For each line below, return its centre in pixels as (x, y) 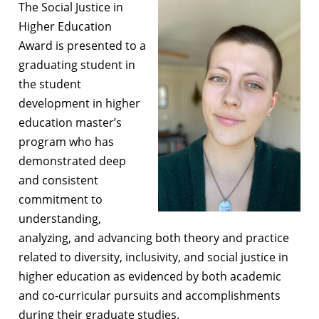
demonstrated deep (72, 161)
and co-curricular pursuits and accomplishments (150, 295)
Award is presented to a (82, 45)
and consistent (58, 180)
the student (50, 84)
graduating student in (77, 64)
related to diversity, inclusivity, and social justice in (153, 257)
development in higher (79, 103)
